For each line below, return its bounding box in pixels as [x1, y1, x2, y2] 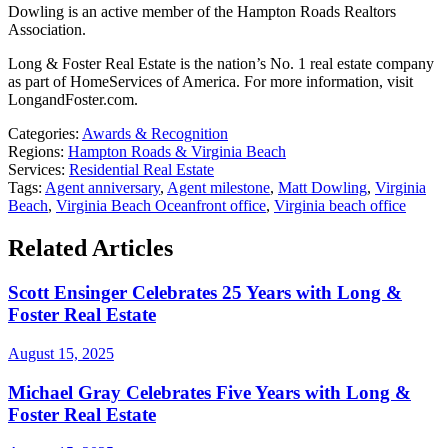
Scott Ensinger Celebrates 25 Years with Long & [8, 282, 402, 304]
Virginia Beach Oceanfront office [56, 197, 266, 215]
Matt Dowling [278, 179, 367, 197]
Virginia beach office [274, 197, 406, 215]
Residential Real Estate [69, 161, 214, 179]
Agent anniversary [45, 179, 160, 197]
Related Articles [8, 235, 173, 262]
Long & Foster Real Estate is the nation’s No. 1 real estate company [8, 55, 434, 73]
